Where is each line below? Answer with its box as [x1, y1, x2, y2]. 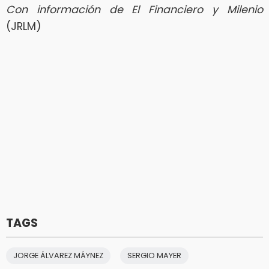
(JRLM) [6, 19, 41, 34]
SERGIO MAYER [127, 250, 181, 261]
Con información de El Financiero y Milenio [6, 2, 263, 17]
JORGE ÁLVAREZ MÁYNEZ [13, 250, 103, 261]
